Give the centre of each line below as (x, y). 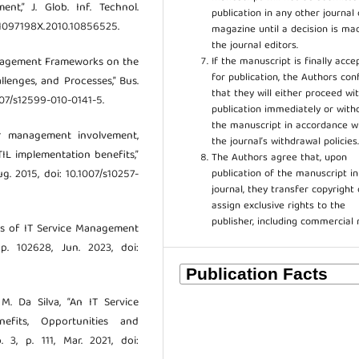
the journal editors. (255, 46)
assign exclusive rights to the (279, 206)
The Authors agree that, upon (280, 158)
